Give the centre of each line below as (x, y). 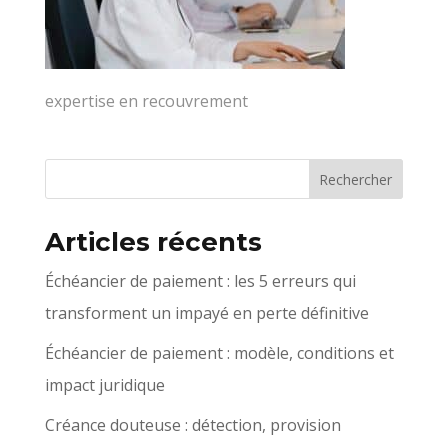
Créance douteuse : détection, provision (192, 425)
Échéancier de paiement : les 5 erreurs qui (200, 281)
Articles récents (153, 242)
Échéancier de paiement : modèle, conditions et (219, 353)
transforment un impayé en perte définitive (206, 313)
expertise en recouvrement (146, 101)
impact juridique (104, 385)
